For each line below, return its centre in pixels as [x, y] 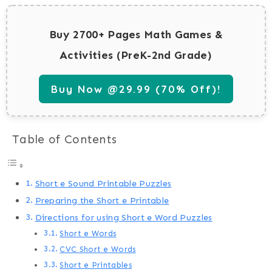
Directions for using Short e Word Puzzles [124, 218]
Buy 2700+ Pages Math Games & [136, 35]
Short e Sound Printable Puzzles [103, 184]
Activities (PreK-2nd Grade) [136, 56]
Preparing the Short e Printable [102, 201]
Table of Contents [65, 140]
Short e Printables [96, 265]
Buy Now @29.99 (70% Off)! [136, 89]
